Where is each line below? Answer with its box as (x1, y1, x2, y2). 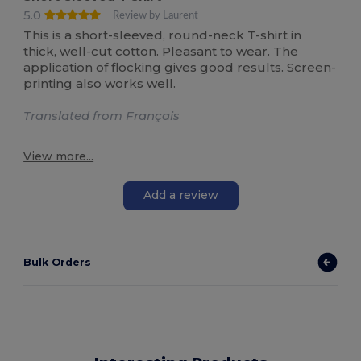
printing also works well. (23, 75, 176, 91)
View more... (23, 148, 94, 164)
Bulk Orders (23, 255, 92, 268)
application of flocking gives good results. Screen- (23, 59, 337, 75)
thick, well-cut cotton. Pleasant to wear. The (23, 43, 299, 59)
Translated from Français (23, 107, 180, 123)
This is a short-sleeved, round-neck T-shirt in (23, 27, 302, 43)
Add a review (143, 188, 218, 203)
